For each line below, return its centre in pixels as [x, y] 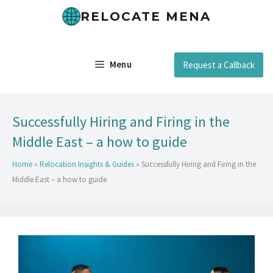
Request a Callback [219, 65]
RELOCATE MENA [146, 16]
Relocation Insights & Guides [87, 164]
